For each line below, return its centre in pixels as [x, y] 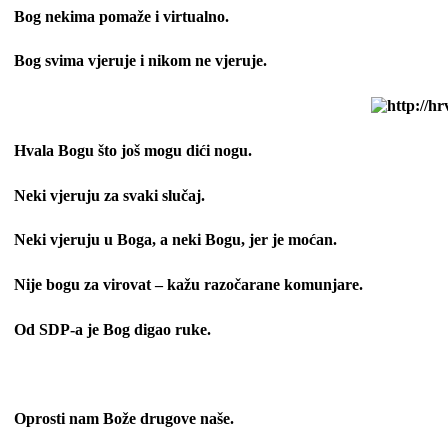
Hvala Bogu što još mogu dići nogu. [133, 150]
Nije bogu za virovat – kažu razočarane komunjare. [188, 285]
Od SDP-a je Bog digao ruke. [112, 329]
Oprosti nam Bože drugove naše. [124, 419]
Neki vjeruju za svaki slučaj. [109, 195]
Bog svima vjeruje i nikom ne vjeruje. [140, 61]
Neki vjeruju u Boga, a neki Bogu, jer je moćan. [175, 240]
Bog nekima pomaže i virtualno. [121, 16]
